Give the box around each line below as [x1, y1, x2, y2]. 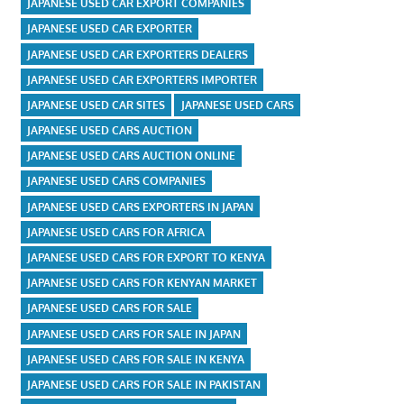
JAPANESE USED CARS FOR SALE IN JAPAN [26, 326, 241, 341]
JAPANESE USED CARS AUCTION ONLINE [26, 149, 235, 163]
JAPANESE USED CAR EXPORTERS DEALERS [26, 47, 248, 61]
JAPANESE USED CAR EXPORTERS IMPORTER [26, 72, 257, 87]
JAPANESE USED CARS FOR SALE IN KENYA [26, 352, 244, 366]
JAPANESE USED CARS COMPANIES [26, 174, 206, 188]
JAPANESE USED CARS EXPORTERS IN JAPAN [26, 199, 253, 214]
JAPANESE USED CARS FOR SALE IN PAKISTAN [26, 377, 261, 391]
